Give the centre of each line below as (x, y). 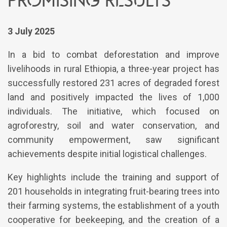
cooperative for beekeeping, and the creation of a (113, 220)
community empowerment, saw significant (113, 140)
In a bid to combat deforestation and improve (113, 55)
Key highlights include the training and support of (113, 177)
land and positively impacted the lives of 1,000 (113, 97)
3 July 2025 (31, 31)
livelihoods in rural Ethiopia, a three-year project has (113, 69)
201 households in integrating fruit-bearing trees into (113, 192)
